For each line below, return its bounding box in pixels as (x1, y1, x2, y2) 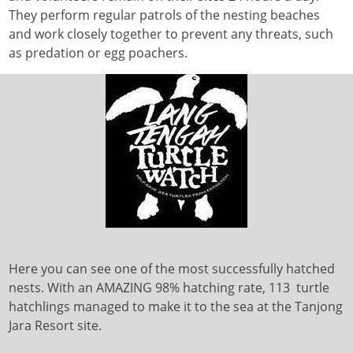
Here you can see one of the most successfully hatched (9, 259, 336, 277)
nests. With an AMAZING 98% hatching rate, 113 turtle (9, 278, 330, 296)
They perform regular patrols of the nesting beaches (9, 6, 321, 24)
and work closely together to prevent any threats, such (9, 24, 334, 43)
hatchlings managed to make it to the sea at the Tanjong (9, 297, 344, 315)
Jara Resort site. (9, 316, 106, 334)
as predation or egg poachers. (9, 43, 188, 61)
